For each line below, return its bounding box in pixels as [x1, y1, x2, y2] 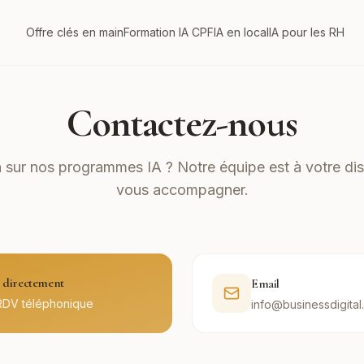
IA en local [214, 25, 269, 39]
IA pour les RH [269, 25, 344, 39]
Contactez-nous [67, 100, 297, 147]
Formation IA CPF [123, 25, 214, 39]
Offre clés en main [26, 25, 123, 39]
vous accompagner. [115, 181, 249, 198]
